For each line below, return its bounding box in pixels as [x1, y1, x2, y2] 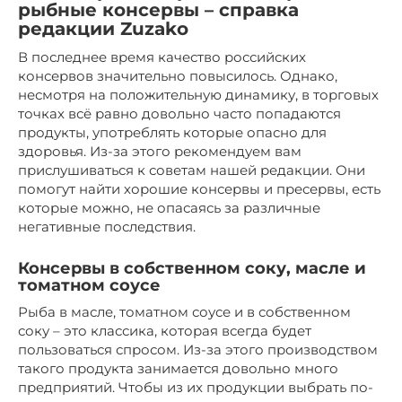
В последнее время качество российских [18, 48, 306, 66]
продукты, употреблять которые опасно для [18, 123, 327, 141]
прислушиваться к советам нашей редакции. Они [18, 161, 365, 179]
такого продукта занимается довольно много [18, 359, 338, 377]
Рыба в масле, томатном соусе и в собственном [18, 302, 351, 320]
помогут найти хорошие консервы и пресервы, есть [18, 179, 380, 197]
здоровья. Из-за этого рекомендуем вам [18, 142, 301, 160]
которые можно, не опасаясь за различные [18, 198, 320, 216]
